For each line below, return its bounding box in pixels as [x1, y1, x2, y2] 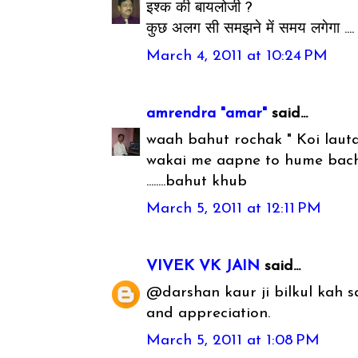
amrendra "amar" [146, 105, 268, 121]
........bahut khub [146, 174, 248, 190]
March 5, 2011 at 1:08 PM [146, 332, 320, 348]
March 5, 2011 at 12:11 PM [146, 201, 322, 217]
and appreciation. [146, 306, 271, 322]
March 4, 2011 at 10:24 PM [146, 48, 328, 64]
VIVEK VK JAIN [146, 258, 261, 274]
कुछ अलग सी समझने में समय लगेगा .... [146, 22, 355, 38]
